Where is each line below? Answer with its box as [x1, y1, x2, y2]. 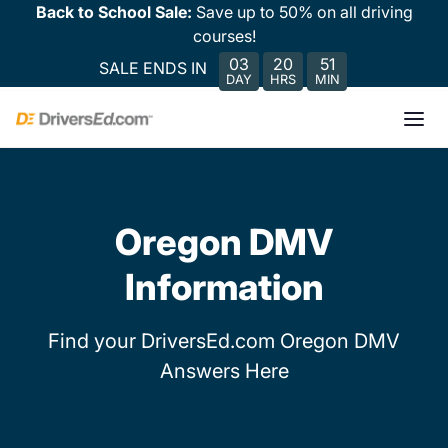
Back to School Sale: [35, 2, 196, 22]
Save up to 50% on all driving [195, 2, 413, 22]
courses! [192, 26, 256, 46]
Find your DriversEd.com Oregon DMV [48, 329, 400, 353]
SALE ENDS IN [99, 57, 207, 78]
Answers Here [159, 359, 289, 383]
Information [124, 265, 324, 309]
